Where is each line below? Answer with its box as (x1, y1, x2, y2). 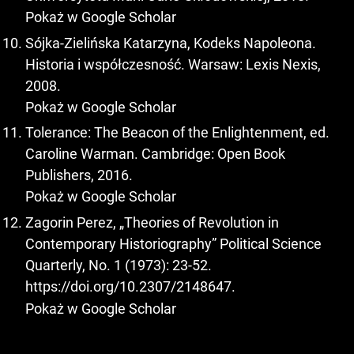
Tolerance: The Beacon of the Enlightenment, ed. (25, 124, 330, 141)
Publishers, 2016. (25, 167, 133, 184)
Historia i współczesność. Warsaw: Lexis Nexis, (25, 55, 321, 73)
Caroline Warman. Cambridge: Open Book (25, 145, 285, 163)
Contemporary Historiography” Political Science (25, 235, 322, 252)
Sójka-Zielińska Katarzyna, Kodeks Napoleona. (25, 34, 316, 51)
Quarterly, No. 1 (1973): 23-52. (25, 256, 212, 273)
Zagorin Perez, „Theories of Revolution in (25, 213, 279, 231)
